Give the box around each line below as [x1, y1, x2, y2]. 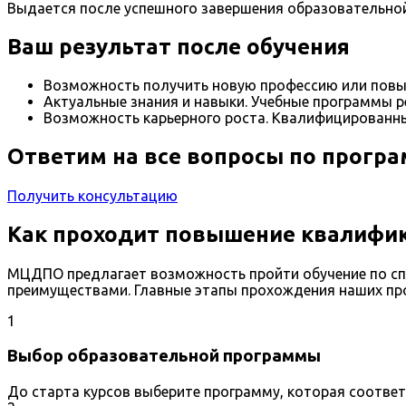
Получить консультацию [7, 188, 178, 205]
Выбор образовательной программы [7, 345, 321, 365]
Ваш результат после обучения [7, 34, 355, 59]
